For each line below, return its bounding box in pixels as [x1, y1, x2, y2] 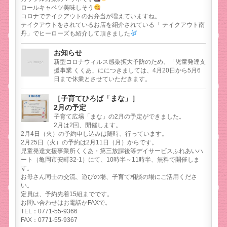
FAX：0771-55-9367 [21, 216, 78, 224]
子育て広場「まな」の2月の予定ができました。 [54, 113, 185, 121]
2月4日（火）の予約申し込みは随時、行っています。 [21, 130, 168, 138]
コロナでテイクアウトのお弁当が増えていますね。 [21, 13, 161, 20]
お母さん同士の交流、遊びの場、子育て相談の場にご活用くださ [21, 173, 198, 181]
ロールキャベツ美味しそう [21, 4, 94, 12]
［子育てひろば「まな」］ [54, 94, 139, 103]
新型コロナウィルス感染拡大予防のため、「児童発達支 [54, 58, 206, 66]
